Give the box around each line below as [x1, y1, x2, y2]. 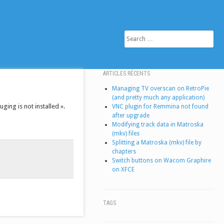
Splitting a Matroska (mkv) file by [112, 139, 202, 146]
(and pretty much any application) [112, 94, 205, 101]
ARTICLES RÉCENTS [103, 70, 150, 77]
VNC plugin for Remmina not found [112, 103, 209, 110]
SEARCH [124, 31, 143, 38]
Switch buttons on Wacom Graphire [112, 157, 211, 164]
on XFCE [112, 166, 135, 173]
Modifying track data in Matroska [112, 121, 204, 128]
